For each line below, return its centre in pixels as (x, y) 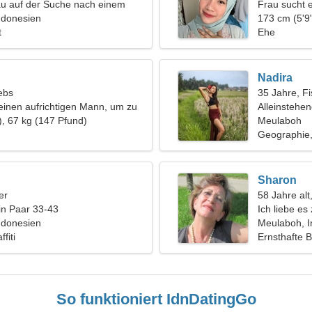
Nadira (275, 78)
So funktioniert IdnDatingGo (156, 299)
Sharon (277, 180)
